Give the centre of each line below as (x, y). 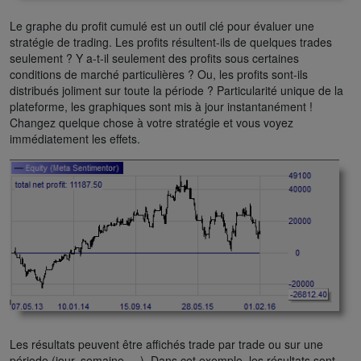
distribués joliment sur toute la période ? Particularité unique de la (176, 91)
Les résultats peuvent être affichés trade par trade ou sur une (166, 344)
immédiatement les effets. (75, 139)
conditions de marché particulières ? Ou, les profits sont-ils (159, 75)
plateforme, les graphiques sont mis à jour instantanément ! (161, 107)
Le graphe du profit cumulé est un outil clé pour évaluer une (162, 26)
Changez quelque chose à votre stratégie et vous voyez (151, 123)
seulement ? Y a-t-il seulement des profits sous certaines (154, 58)
